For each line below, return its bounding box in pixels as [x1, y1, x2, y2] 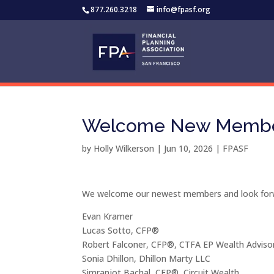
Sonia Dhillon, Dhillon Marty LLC [82, 253, 211, 264]
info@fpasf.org [157, 4, 211, 15]
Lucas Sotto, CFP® [82, 224, 160, 236]
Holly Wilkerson [94, 143, 155, 154]
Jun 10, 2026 [164, 143, 213, 154]
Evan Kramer [82, 210, 133, 222]
